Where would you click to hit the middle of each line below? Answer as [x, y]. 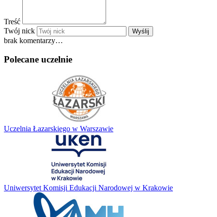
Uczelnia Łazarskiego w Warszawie [59, 128]
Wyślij [141, 31]
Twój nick [19, 31]
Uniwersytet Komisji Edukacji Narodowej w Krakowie [88, 187]
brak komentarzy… [33, 41]
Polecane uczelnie [38, 59]
